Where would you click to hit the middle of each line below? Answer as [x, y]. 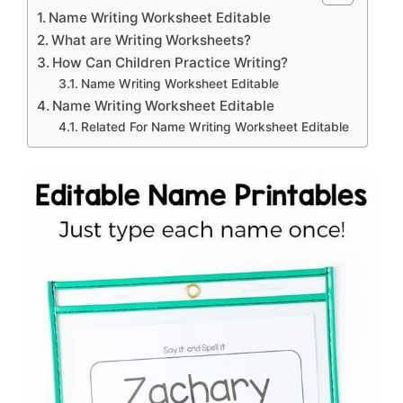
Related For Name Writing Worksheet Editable [215, 127]
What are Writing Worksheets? [152, 40]
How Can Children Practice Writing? [170, 63]
